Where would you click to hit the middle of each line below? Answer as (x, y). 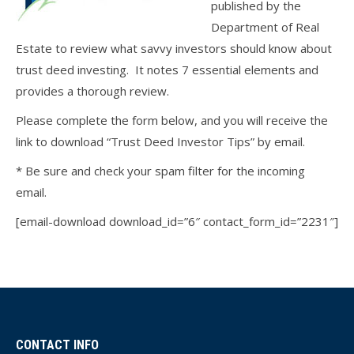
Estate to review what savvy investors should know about (174, 48)
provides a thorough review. (92, 91)
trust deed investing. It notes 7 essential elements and (167, 70)
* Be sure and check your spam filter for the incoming (160, 171)
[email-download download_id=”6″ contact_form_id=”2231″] (177, 221)
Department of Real (265, 27)
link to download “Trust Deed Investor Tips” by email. (160, 141)
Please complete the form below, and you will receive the (172, 120)
